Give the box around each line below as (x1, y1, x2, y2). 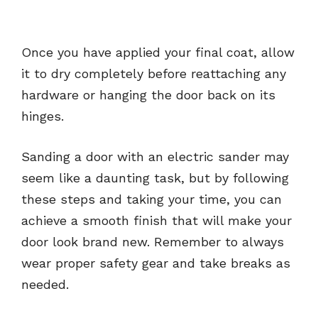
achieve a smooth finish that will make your (21, 213, 292, 229)
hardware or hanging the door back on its (21, 87, 275, 103)
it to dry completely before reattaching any (21, 66, 286, 82)
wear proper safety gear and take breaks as (21, 256, 290, 271)
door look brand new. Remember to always (21, 234, 284, 250)
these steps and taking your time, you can (21, 192, 282, 207)
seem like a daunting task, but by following (21, 170, 289, 186)
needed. (21, 277, 69, 292)
